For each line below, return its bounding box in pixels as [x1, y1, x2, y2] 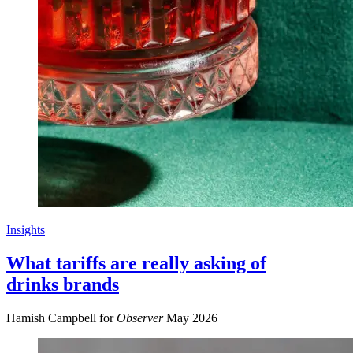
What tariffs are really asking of [6, 253, 266, 274]
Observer [117, 311, 163, 325]
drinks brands [6, 274, 119, 295]
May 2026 [166, 311, 217, 325]
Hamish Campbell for [6, 311, 117, 325]
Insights [6, 223, 45, 237]
